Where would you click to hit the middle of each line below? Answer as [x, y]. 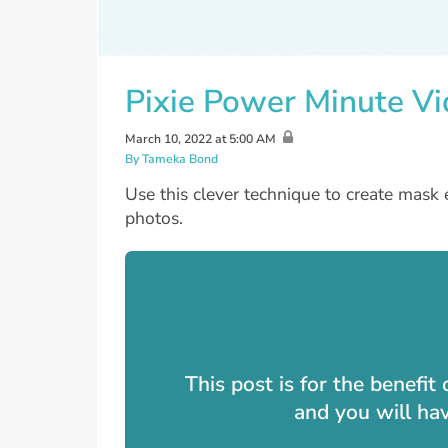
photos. [154, 218]
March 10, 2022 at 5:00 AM [200, 138]
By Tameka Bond [171, 158]
